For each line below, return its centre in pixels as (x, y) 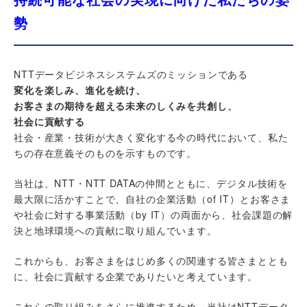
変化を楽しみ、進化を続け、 (80, 90)
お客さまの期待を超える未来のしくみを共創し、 (126, 106)
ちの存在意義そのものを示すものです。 (106, 153)
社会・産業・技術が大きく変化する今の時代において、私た (151, 137)
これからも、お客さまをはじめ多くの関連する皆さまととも (151, 260)
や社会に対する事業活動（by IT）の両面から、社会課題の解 (153, 214)
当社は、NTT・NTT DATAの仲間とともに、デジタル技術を (151, 183)
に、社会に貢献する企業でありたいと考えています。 (136, 276)
